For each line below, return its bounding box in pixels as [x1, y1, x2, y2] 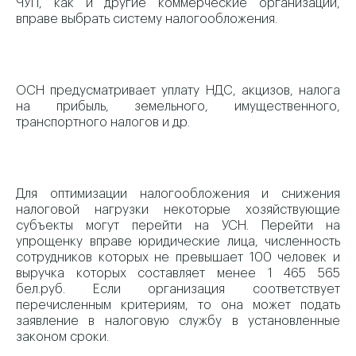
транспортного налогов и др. [16, 116, 190, 129]
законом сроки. [16, 331, 109, 343]
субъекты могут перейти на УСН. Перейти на [16, 219, 340, 232]
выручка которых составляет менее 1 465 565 [16, 267, 340, 280]
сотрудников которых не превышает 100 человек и [16, 251, 340, 264]
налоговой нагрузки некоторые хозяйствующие [16, 203, 340, 216]
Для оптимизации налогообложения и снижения [16, 188, 340, 200]
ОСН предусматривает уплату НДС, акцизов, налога [16, 84, 340, 97]
